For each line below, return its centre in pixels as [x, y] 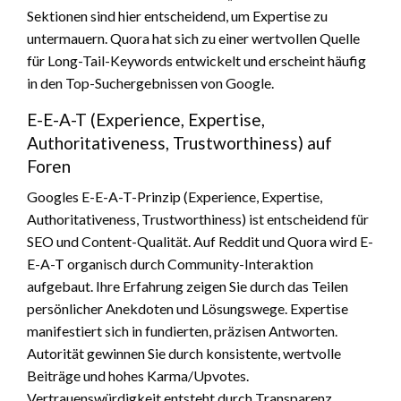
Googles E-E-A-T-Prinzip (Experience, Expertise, [175, 196]
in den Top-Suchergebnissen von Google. [150, 82]
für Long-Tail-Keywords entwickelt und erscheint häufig [196, 60]
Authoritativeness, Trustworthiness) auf [179, 142]
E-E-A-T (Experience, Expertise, [146, 119]
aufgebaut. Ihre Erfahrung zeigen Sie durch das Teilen [188, 286]
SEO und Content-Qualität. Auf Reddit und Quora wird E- [200, 241]
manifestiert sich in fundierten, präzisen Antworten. [182, 330]
